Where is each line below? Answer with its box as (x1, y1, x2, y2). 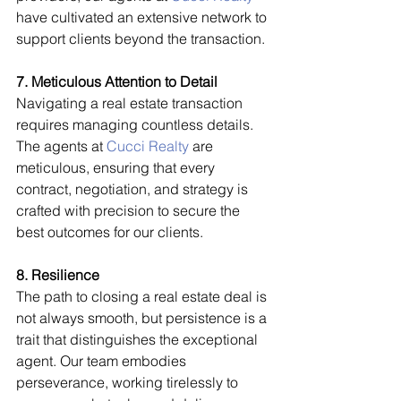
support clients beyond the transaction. (16, 29, 265, 47)
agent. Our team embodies (16, 351, 190, 370)
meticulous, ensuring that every (16, 158, 218, 176)
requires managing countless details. (16, 115, 257, 133)
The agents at (16, 136, 107, 155)
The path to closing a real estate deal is (16, 286, 270, 305)
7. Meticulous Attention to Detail (16, 72, 218, 90)
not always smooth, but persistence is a (16, 308, 270, 327)
